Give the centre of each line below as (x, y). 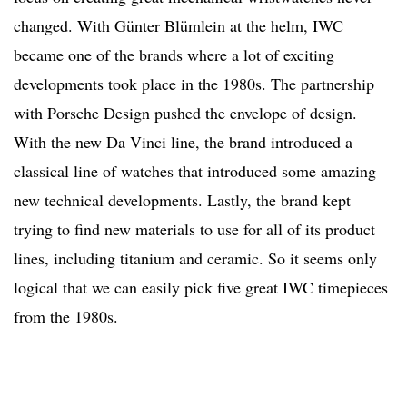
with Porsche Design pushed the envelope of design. (185, 113)
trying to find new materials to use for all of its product (194, 229)
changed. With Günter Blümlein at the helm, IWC (179, 26)
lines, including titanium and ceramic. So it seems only (195, 258)
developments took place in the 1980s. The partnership (194, 84)
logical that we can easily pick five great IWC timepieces (201, 288)
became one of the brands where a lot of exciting (174, 55)
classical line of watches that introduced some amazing (195, 171)
